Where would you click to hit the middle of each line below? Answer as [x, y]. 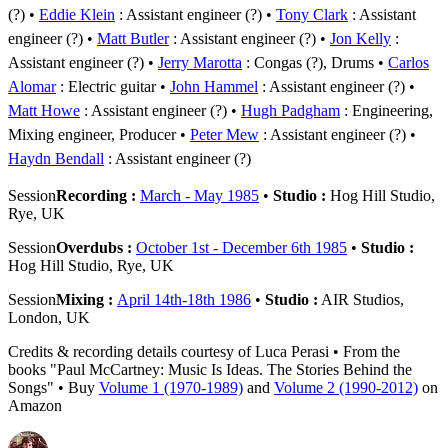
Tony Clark [312, 14]
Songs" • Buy [53, 387]
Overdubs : [96, 247]
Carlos [408, 62]
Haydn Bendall [56, 158]
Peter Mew [224, 134]
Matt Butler [133, 38]
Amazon [35, 405]
